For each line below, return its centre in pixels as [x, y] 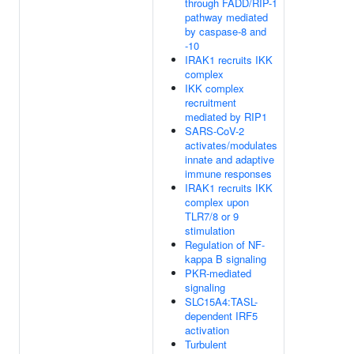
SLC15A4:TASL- [221, 301]
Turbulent [206, 344]
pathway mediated [226, 17]
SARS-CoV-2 [215, 131]
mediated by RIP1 [226, 117]
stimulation [210, 230]
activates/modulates [231, 145]
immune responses [228, 173]
